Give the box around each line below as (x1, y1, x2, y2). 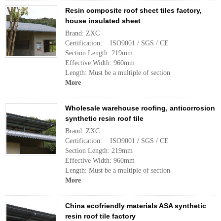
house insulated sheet (65, 17, 141, 25)
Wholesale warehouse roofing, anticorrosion (65, 104, 215, 112)
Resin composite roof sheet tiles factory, (65, 6, 202, 14)
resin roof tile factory (65, 212, 136, 220)
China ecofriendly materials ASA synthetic (65, 202, 206, 210)
